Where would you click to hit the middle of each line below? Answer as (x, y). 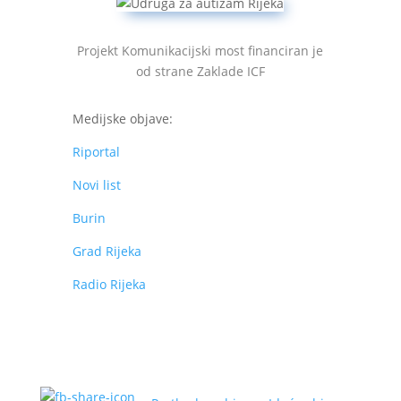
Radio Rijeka (109, 284)
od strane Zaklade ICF (200, 71)
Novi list (96, 185)
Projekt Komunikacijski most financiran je (200, 51)
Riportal (96, 152)
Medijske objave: (122, 119)
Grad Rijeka (107, 251)
